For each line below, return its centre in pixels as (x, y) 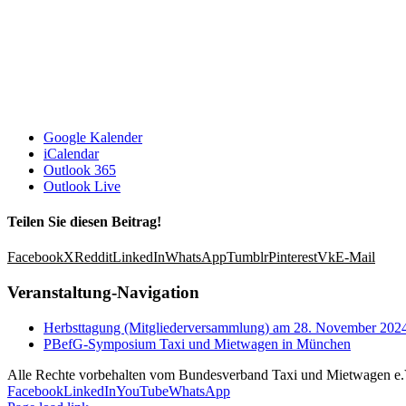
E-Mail (355, 257)
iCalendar (71, 153)
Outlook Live (82, 186)
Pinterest (293, 257)
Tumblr (247, 257)
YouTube (142, 391)
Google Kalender (93, 137)
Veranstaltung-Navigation (103, 292)
